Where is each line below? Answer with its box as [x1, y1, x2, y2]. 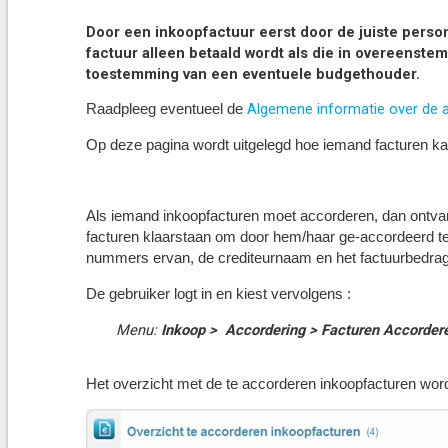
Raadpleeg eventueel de [86, 101, 247, 118]
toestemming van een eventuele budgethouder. [86, 64, 420, 83]
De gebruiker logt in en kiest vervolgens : [86, 286, 351, 302]
